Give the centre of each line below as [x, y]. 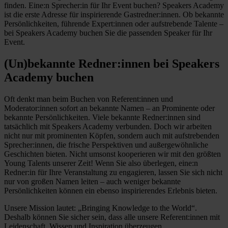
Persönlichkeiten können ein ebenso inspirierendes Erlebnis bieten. [111, 190]
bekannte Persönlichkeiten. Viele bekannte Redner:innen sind [102, 117]
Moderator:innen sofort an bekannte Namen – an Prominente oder [109, 108]
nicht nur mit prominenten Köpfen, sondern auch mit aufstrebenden [112, 135]
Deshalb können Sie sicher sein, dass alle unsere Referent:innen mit [112, 217]
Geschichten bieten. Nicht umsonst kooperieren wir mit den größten [112, 154]
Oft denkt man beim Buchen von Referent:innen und [89, 99]
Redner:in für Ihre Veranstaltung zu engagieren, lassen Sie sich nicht [113, 172]
